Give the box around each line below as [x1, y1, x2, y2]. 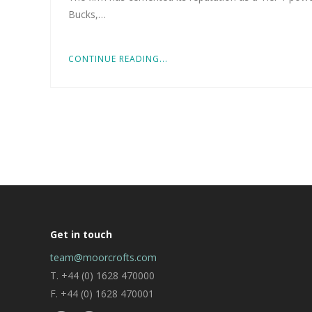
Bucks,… [68, 8, 106, 22]
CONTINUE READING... [68, 53, 168, 65]
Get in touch [50, 228, 112, 242]
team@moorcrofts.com [50, 251, 157, 265]
